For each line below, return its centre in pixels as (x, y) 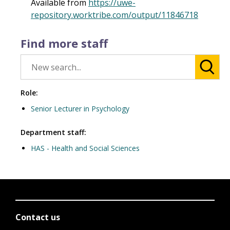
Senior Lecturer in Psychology (80, 109)
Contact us (38, 217)
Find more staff (64, 43)
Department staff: (53, 132)
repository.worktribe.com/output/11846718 (114, 15)
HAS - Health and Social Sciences (85, 148)
